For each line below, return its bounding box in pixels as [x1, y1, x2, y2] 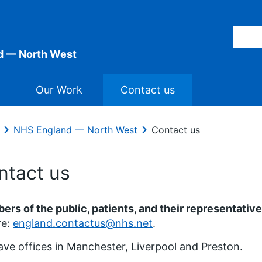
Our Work [36, 84, 82, 96]
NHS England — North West [13, 124, 137, 136]
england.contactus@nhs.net [13, 217, 153, 229]
